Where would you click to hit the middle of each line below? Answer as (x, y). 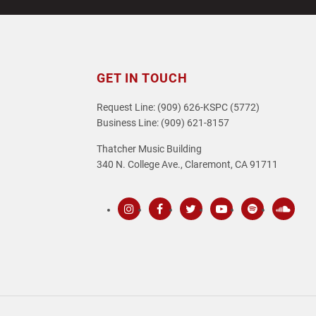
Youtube (238, 227)
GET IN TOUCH (142, 78)
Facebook (180, 227)
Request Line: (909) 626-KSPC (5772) (178, 108)
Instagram (150, 227)
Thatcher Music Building (149, 149)
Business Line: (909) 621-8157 (163, 123)
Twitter (204, 227)
